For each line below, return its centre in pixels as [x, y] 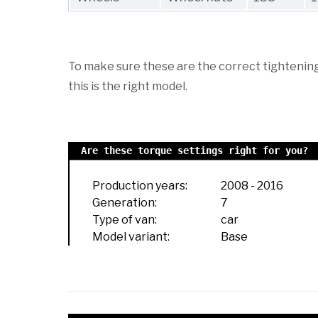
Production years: [140, 186]
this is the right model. [128, 87]
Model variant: [131, 237]
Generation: [125, 203]
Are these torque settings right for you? [194, 151]
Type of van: [125, 220]
